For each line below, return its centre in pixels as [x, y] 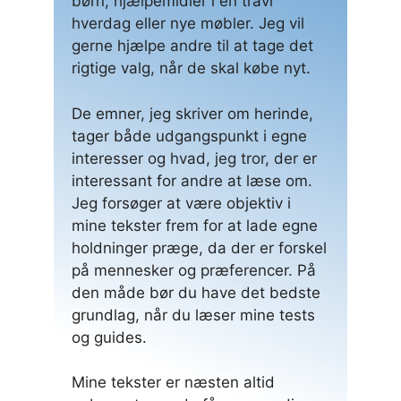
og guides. [109, 337]
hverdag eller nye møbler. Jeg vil [188, 24]
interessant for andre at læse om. [192, 180]
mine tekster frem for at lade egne [195, 225]
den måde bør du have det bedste [196, 292]
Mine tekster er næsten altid [173, 383]
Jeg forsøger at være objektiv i [181, 203]
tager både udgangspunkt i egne [189, 136]
